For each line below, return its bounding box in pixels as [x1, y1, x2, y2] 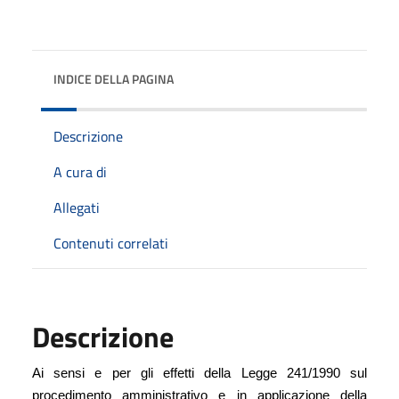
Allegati [53, 196, 100, 218]
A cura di [53, 160, 107, 183]
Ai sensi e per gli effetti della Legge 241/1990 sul [32, 365, 367, 380]
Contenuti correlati [53, 232, 168, 254]
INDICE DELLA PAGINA [53, 69, 174, 88]
